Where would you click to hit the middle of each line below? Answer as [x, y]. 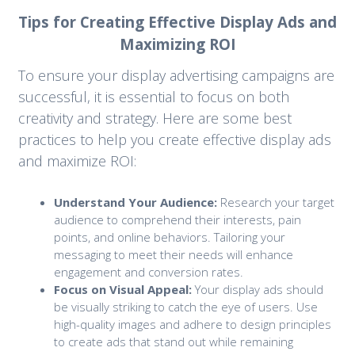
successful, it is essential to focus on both [153, 96]
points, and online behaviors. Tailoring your [169, 237]
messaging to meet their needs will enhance [173, 254]
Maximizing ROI [177, 44]
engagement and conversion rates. [148, 271]
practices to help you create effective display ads [174, 139]
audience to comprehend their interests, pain [177, 219]
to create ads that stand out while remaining [173, 341]
